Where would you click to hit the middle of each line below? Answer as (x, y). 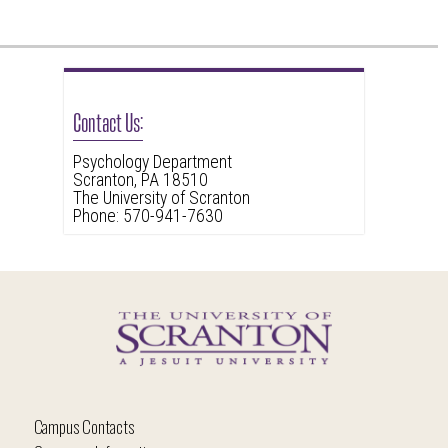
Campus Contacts (83, 426)
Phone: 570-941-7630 (147, 215)
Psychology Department (152, 161)
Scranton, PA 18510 (140, 179)
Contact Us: (107, 120)
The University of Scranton (161, 197)
